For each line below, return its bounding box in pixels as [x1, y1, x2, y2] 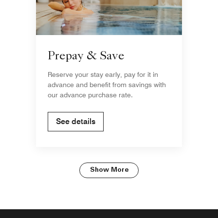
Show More [90, 166, 128, 173]
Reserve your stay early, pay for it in [48, 70, 158, 78]
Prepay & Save [48, 51, 125, 63]
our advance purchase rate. [48, 91, 133, 99]
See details [56, 116, 95, 126]
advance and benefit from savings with [48, 80, 166, 89]
